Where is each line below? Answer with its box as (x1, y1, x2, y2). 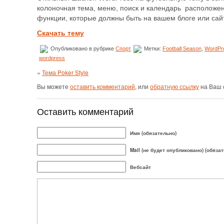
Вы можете (37, 81, 70, 90)
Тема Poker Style (42, 67, 88, 76)
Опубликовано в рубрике (49, 45, 115, 51)
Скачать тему (37, 28, 84, 37)
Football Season (162, 45, 201, 51)
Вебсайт (130, 163, 151, 170)
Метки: (142, 45, 162, 51)
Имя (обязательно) (130, 129, 176, 136)
